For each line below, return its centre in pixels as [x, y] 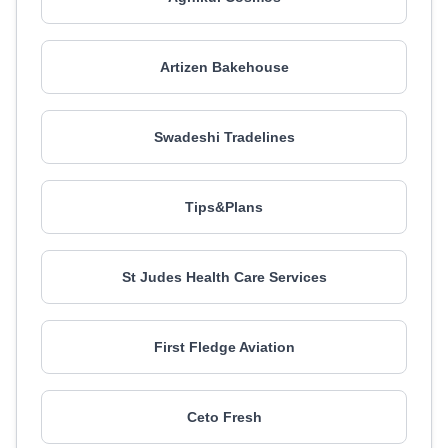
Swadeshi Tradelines [224, 137]
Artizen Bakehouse [224, 67]
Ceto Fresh [224, 417]
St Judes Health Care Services [224, 277]
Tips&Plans [224, 207]
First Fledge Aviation [224, 347]
